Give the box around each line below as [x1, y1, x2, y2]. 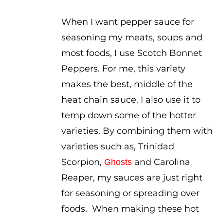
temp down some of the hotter [61, 110, 196, 121]
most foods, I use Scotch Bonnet [61, 48, 202, 58]
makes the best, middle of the [61, 79, 193, 90]
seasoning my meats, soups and [61, 32, 202, 43]
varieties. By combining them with [61, 126, 213, 136]
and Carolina [131, 157, 190, 167]
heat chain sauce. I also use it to [61, 94, 200, 105]
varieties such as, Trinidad [61, 141, 174, 152]
